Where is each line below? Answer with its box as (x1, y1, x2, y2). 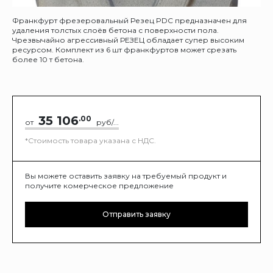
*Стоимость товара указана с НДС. (25, 136, 156, 145)
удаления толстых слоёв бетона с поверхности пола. (12, 26, 219, 35)
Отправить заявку (102, 210, 171, 219)
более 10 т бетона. (12, 55, 84, 64)
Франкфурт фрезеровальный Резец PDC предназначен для (12, 16, 247, 25)
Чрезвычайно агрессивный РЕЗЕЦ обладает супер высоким (12, 35, 244, 44)
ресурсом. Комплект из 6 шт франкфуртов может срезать (12, 45, 236, 54)
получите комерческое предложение (25, 181, 174, 190)
